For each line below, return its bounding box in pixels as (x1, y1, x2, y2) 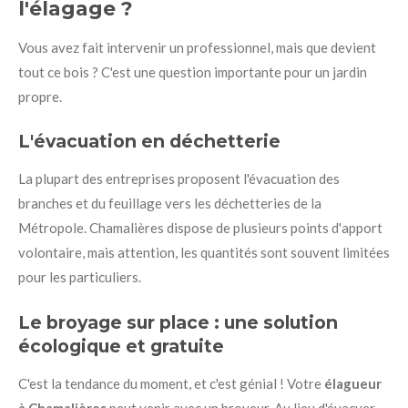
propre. (18, 87, 62, 105)
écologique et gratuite (18, 334, 224, 357)
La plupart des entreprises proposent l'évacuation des (18, 170, 340, 187)
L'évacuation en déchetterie (18, 130, 280, 152)
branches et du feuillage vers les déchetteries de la (18, 195, 321, 211)
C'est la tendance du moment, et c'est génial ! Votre (18, 374, 324, 392)
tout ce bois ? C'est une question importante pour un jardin (18, 63, 367, 80)
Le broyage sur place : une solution (18, 311, 338, 333)
